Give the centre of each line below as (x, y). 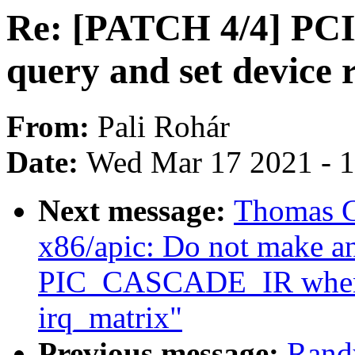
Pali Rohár (164, 127)
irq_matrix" (110, 318)
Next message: (136, 211)
